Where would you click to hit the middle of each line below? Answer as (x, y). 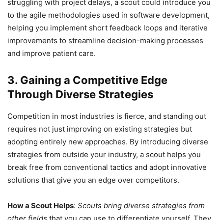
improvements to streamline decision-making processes (105, 41)
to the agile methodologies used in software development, (109, 15)
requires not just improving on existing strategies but (100, 129)
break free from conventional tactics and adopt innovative (107, 167)
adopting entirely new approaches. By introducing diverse (108, 142)
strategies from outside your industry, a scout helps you (104, 155)
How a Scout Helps (41, 206)
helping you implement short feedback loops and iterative (108, 28)
